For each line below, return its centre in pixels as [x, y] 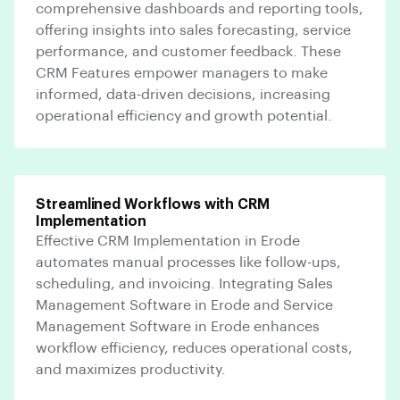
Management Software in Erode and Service [184, 305]
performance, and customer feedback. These [188, 51]
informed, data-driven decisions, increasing [183, 94]
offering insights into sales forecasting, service [193, 30]
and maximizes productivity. [131, 369]
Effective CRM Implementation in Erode [168, 241]
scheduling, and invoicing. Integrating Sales [184, 283]
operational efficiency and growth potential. [184, 116]
